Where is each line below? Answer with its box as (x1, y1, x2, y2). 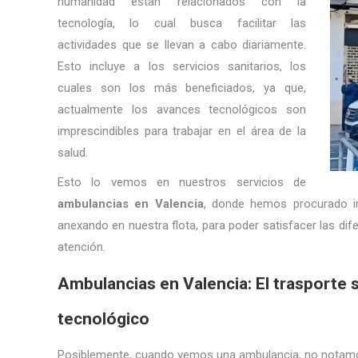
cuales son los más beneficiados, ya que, (58, 81, 306, 95)
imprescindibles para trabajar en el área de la (58, 124, 306, 138)
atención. (58, 240, 105, 254)
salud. (58, 145, 88, 160)
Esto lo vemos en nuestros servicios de (58, 175, 306, 189)
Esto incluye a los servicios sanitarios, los (58, 59, 306, 74)
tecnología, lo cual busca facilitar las (58, 16, 306, 30)
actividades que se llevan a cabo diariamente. (58, 38, 306, 52)
